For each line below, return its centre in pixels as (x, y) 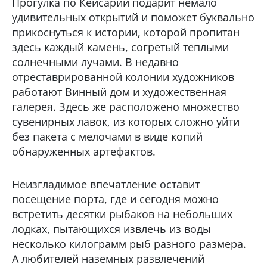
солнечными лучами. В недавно (95, 62)
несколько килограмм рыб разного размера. (129, 243)
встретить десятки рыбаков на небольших (122, 214)
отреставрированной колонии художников (123, 77)
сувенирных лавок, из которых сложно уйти (126, 121)
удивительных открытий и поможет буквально (133, 17)
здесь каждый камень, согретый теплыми (120, 47)
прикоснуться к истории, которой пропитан (126, 32)
